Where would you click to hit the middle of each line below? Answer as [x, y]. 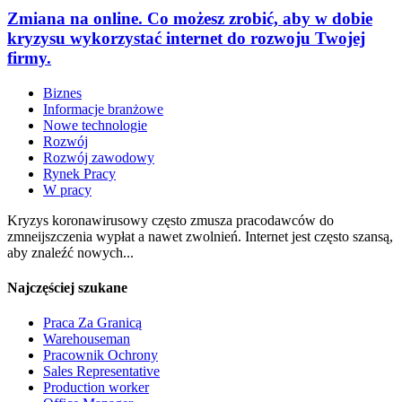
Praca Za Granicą [92, 323]
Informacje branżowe [103, 109]
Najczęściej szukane [67, 287]
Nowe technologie [95, 125]
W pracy [67, 189]
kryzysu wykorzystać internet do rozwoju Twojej [186, 38]
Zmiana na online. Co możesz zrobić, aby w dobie [190, 18]
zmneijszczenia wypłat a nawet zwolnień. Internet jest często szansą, [200, 236]
